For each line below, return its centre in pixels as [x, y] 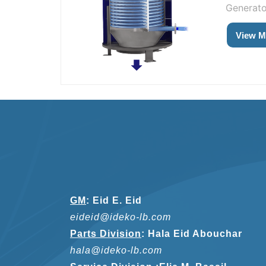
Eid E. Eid [117, 201]
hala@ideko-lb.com [116, 251]
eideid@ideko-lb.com [121, 217]
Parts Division [106, 234]
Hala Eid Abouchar [195, 234]
